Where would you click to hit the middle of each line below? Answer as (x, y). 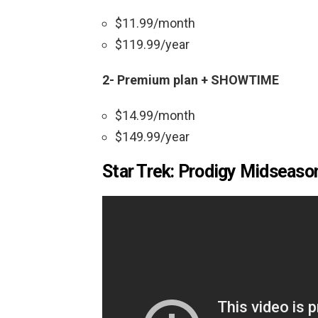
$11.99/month (155, 23)
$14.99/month (155, 116)
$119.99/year (152, 45)
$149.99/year (152, 137)
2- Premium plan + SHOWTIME (191, 80)
